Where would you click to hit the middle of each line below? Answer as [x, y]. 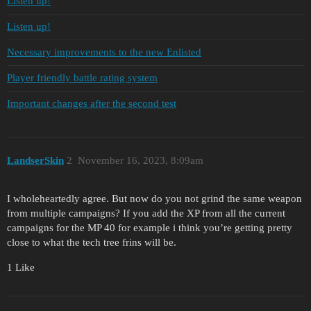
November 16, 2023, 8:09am [140, 161]
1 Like [21, 267]
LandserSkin [35, 161]
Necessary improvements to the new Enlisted [104, 52]
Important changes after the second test [92, 104]
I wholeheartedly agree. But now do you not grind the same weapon [154, 198]
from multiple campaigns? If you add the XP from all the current [146, 213]
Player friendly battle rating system [82, 78]
